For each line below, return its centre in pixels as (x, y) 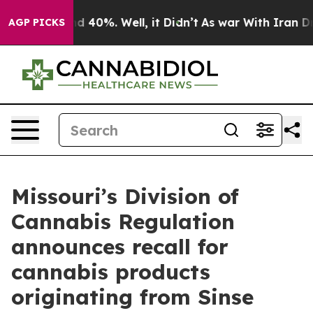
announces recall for (120, 247)
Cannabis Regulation (123, 221)
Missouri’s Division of (125, 196)
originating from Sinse (132, 297)
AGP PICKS (37, 22)
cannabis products (111, 272)
